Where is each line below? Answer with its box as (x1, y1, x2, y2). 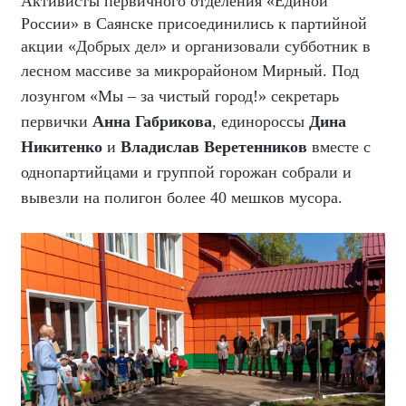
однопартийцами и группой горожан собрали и (21, 163, 352, 181)
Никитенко (21, 138, 102, 156)
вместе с (307, 138, 371, 156)
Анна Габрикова (92, 112, 212, 130)
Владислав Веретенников (121, 138, 307, 156)
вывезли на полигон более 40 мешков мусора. (21, 188, 347, 207)
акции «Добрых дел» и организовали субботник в (21, 37, 371, 55)
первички (21, 112, 92, 130)
